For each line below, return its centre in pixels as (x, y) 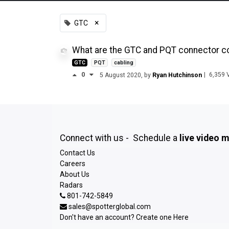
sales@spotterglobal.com (110, 206)
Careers (73, 163)
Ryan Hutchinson (177, 75)
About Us (75, 174)
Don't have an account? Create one (117, 217)
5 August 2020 (120, 75)
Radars (71, 185)
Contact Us (77, 153)
